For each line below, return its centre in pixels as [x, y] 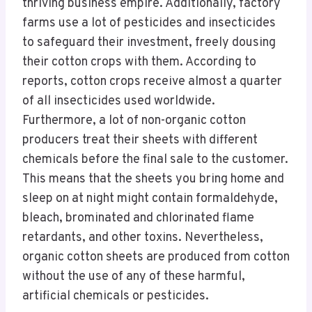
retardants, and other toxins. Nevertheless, [143, 238]
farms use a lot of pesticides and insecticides [149, 24]
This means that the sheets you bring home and [153, 180]
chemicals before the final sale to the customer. [155, 160]
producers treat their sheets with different [140, 141]
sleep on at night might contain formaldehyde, [150, 199]
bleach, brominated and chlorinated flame [138, 219]
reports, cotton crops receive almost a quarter [152, 82]
